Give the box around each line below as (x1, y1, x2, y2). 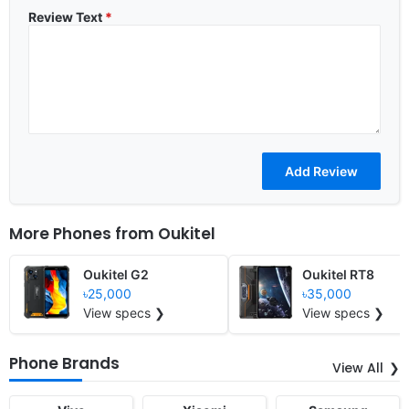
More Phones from (9, 222, 158, 245)
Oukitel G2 (83, 266, 149, 282)
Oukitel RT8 (302, 266, 374, 282)
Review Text (28, 8, 105, 25)
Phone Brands (9, 351, 120, 374)
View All (332, 358, 383, 377)
